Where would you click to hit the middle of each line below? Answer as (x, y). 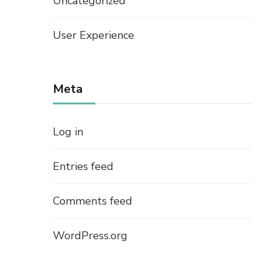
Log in (68, 132)
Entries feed (83, 167)
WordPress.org (90, 236)
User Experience (93, 36)
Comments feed (93, 201)
